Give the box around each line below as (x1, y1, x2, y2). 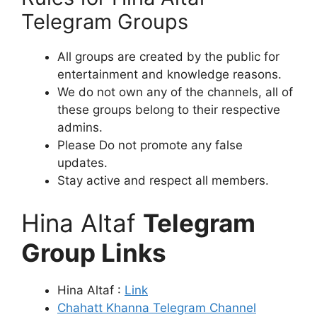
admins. (57, 120, 103, 135)
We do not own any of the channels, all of (57, 85, 293, 100)
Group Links (21, 237, 166, 267)
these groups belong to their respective (57, 103, 280, 117)
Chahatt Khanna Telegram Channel (57, 300, 256, 315)
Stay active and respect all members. (57, 173, 269, 188)
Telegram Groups (21, 9, 188, 35)
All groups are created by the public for (57, 50, 279, 64)
